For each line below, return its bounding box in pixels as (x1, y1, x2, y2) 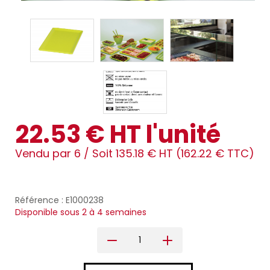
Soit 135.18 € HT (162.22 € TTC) (92, 146, 254, 162)
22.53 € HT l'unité (15, 118, 221, 152)
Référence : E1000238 (15, 194, 104, 207)
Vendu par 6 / (15, 146, 92, 162)
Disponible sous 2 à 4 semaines (15, 206, 146, 219)
